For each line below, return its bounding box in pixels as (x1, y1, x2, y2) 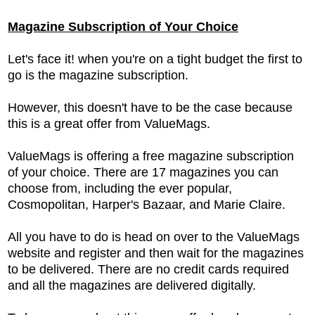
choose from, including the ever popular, (8, 181, 232, 195)
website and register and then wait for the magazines (8, 245, 304, 260)
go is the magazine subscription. (8, 67, 192, 82)
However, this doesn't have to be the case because (8, 100, 292, 115)
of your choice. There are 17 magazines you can (8, 165, 278, 179)
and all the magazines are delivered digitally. (8, 278, 256, 292)
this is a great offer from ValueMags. (8, 116, 210, 131)
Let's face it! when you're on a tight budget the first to (8, 51, 302, 66)
